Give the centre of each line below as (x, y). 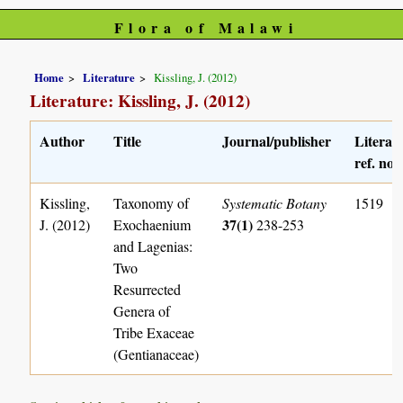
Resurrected (148, 289)
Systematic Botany (275, 202)
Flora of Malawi (206, 27)
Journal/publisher (277, 140)
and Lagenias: (153, 246)
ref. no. (376, 162)
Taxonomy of (152, 202)
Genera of (142, 310)
